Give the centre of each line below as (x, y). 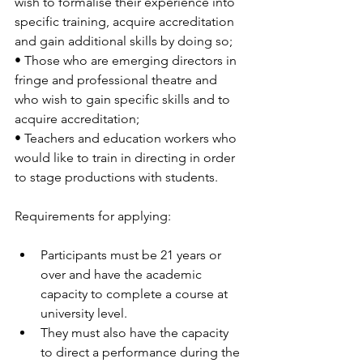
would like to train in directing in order (126, 157)
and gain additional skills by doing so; (124, 41)
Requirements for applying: (93, 216)
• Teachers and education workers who (127, 138)
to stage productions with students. (116, 177)
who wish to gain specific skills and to (124, 99)
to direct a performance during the (142, 352)
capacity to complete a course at (136, 293)
